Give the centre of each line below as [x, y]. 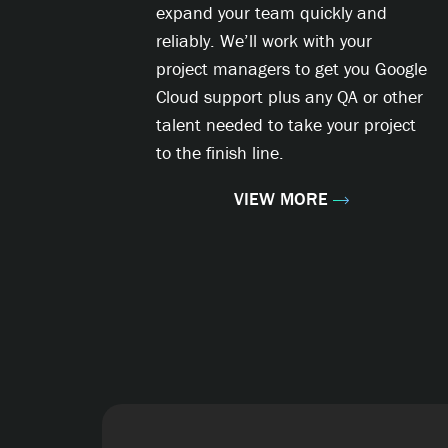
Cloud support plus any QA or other [289, 97]
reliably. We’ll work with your [264, 41]
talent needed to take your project [286, 125]
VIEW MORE [281, 199]
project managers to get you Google [291, 69]
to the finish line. [220, 153]
